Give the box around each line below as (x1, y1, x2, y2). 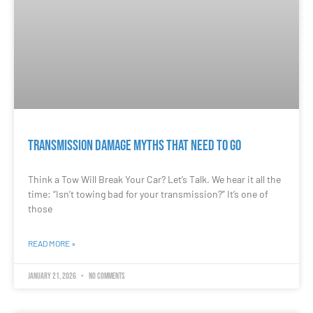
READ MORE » (28, 238, 75, 249)
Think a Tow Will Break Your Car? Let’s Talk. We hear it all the (28, 173, 281, 186)
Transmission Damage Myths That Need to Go (28, 137, 241, 155)
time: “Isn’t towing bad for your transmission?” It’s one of (28, 188, 268, 201)
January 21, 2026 (28, 271, 78, 282)
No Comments (87, 271, 124, 282)
